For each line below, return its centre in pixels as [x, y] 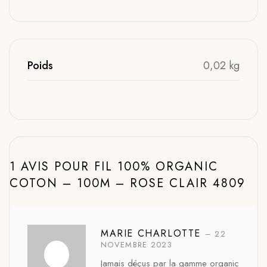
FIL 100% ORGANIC [156, 167]
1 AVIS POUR [52, 167]
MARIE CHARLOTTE [153, 233]
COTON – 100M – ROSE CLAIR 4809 [128, 183]
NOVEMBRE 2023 [136, 245]
